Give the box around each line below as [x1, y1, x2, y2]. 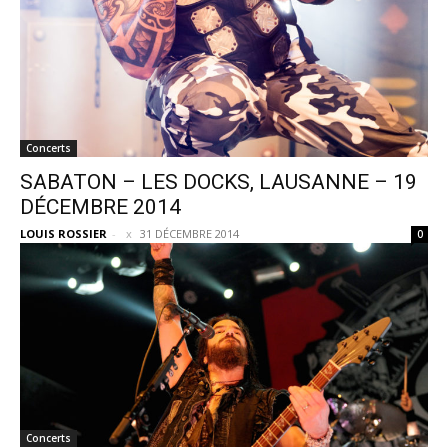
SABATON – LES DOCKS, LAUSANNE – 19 [20, 170, 417, 194]
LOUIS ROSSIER [20, 226, 107, 241]
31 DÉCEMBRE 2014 [140, 226, 239, 241]
